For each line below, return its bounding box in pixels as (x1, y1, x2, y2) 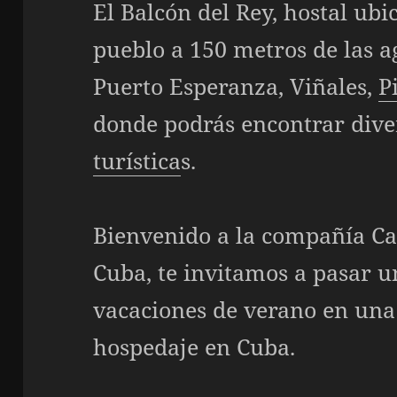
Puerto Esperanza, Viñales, (93, 70, 379, 101)
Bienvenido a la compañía (93, 219, 372, 250)
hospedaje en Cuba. (93, 331, 296, 362)
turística (93, 144, 182, 175)
